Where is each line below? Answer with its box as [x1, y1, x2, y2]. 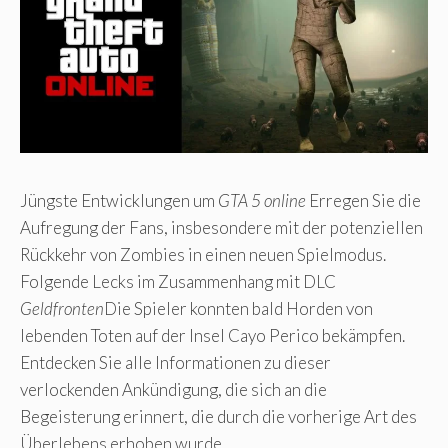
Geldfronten [20, 297, 104, 319]
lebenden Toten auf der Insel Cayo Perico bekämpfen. [20, 324, 405, 346]
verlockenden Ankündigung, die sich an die [20, 378, 327, 400]
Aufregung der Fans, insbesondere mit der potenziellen [20, 216, 423, 238]
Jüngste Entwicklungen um [20, 189, 218, 211]
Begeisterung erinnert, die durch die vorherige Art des [20, 405, 417, 427]
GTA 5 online [218, 189, 306, 211]
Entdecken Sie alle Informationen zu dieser [20, 351, 331, 373]
